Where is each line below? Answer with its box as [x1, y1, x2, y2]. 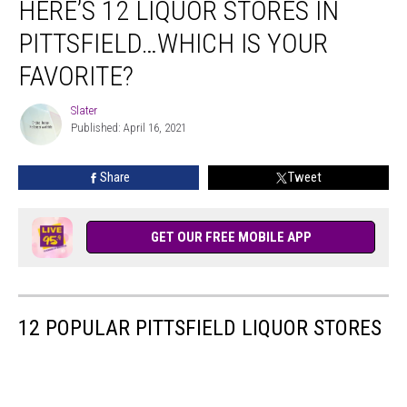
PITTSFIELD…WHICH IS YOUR [18, 27, 328, 59]
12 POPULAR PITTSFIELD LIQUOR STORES [18, 315, 382, 341]
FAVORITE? [18, 60, 134, 92]
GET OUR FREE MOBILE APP [150, 229, 312, 245]
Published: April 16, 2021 [71, 121, 186, 134]
